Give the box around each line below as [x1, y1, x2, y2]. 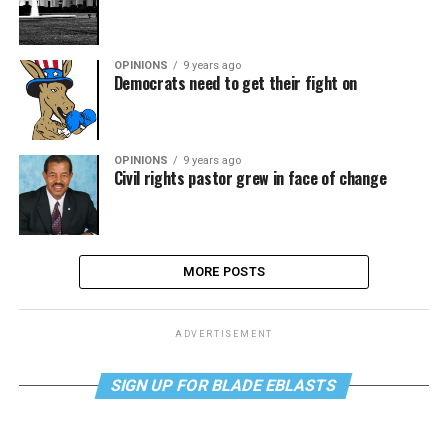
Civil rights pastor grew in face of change [113, 166, 387, 191]
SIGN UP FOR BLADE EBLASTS [109, 375, 340, 395]
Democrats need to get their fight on [113, 71, 358, 96]
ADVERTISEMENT [174, 328, 274, 339]
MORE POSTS [182, 263, 266, 279]
